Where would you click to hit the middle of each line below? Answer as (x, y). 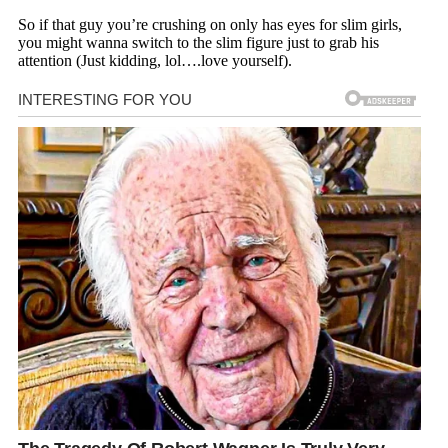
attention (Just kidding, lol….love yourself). (155, 61)
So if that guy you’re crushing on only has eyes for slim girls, (210, 25)
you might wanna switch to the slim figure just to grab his (198, 43)
